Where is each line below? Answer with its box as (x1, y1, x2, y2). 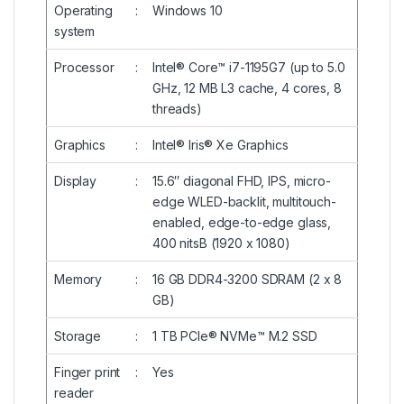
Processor (54, 59, 115, 75)
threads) (152, 100, 202, 116)
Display (54, 172, 97, 188)
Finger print (54, 363, 121, 380)
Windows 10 (152, 2, 223, 18)
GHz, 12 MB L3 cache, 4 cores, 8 (152, 79, 342, 96)
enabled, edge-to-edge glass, (152, 214, 332, 230)
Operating (54, 2, 113, 18)
